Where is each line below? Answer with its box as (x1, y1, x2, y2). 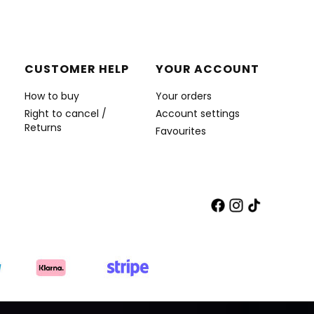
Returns (25, 121, 62, 135)
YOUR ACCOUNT (155, 61, 259, 77)
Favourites (155, 124, 206, 138)
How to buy (25, 89, 80, 103)
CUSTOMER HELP (25, 61, 130, 77)
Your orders (155, 89, 212, 103)
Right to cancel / (25, 107, 107, 121)
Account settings (155, 107, 240, 121)
